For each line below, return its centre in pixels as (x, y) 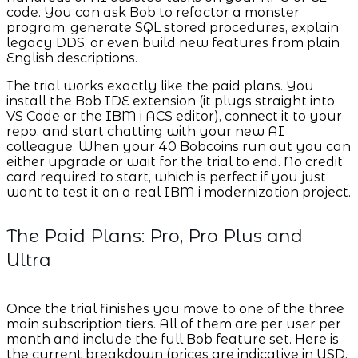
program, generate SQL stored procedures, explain (173, 28)
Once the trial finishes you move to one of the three (175, 309)
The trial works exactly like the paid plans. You (160, 86)
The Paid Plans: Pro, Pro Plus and (155, 237)
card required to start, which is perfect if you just (166, 177)
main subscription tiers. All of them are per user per (174, 324)
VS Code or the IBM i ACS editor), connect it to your (174, 117)
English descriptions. (72, 58)
